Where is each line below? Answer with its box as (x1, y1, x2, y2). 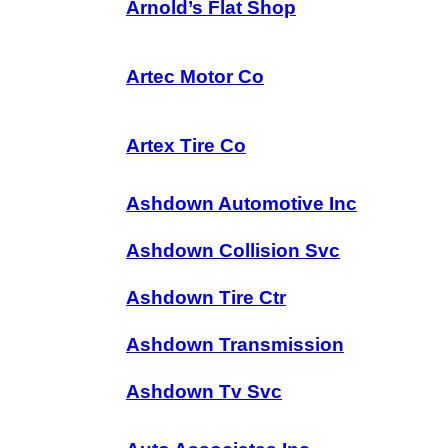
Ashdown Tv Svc (126, 381, 282, 402)
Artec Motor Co (126, 66, 264, 87)
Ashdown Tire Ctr (126, 287, 286, 308)
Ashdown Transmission (126, 334, 344, 355)
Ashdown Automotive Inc (126, 193, 357, 214)
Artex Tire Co (126, 135, 246, 156)
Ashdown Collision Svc (126, 240, 340, 261)
